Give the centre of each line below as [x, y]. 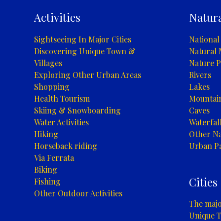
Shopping [52, 86]
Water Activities [61, 122]
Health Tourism [62, 98]
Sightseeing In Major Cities [82, 39]
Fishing [47, 181]
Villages [48, 63]
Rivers [200, 74]
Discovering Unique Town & [84, 51]
